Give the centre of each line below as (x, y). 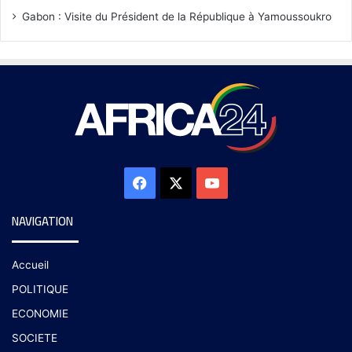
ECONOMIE (40, 314)
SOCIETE (35, 338)
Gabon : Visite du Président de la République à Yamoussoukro (177, 17)
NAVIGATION (42, 222)
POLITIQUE (40, 290)
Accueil (30, 265)
